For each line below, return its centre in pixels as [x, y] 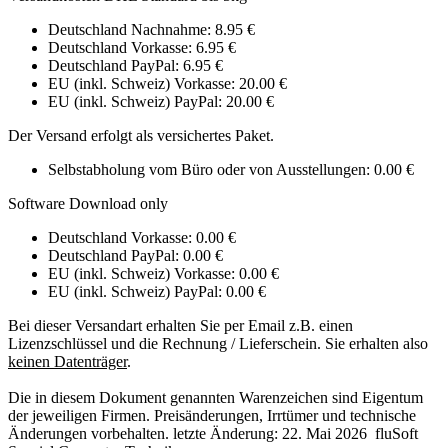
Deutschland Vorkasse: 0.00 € [142, 238]
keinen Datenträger [67, 362]
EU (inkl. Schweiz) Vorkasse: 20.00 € [167, 84]
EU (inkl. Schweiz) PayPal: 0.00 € [157, 292]
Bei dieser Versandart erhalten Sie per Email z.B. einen [180, 326]
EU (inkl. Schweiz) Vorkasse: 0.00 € [163, 274]
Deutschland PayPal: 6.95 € [135, 66]
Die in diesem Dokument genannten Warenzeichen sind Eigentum [215, 398]
